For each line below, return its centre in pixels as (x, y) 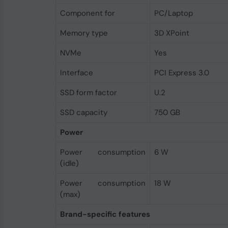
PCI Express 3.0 (181, 73)
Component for (87, 13)
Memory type (84, 33)
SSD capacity (83, 112)
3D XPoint (172, 33)
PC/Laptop (173, 13)
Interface (76, 73)
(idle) (69, 163)
